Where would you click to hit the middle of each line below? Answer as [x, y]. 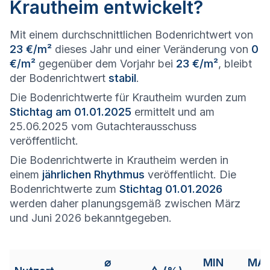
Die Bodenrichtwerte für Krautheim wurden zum [128, 97]
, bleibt [235, 64]
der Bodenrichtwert [59, 78]
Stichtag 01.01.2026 [171, 189]
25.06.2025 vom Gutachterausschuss [103, 126]
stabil [122, 78]
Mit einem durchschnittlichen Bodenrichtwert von [131, 35]
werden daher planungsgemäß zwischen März [125, 203]
